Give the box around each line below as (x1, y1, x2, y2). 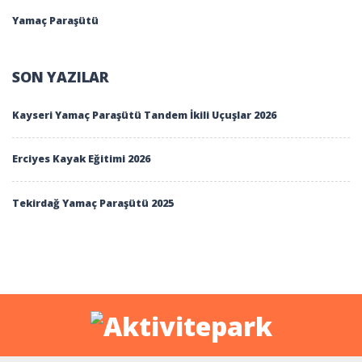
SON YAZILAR (12, 66, 110, 86)
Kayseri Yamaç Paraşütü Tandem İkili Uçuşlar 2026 (12, 107, 276, 122)
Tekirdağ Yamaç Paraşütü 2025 (12, 196, 174, 210)
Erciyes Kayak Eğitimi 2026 (12, 152, 150, 166)
